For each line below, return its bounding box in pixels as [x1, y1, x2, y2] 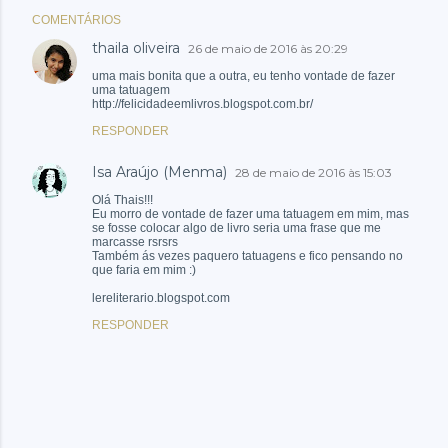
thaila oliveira [92, 39, 180, 58]
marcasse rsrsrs [92, 235, 178, 250]
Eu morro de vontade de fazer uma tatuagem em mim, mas [92, 207, 409, 222]
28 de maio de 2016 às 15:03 [235, 165, 392, 181]
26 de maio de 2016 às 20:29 [188, 41, 348, 57]
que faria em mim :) [92, 263, 196, 278]
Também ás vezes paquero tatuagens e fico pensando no [92, 249, 403, 264]
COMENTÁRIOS [32, 13, 121, 28]
